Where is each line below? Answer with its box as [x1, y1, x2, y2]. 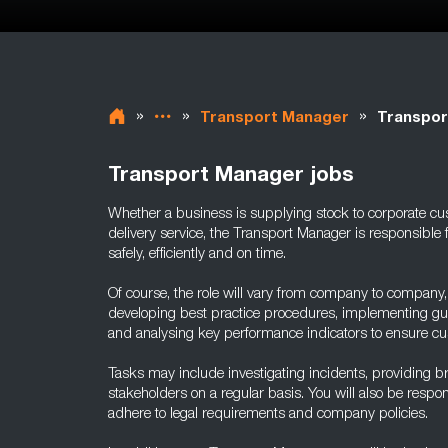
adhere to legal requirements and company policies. [108, 407, 428, 422]
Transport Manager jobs [108, 166, 354, 187]
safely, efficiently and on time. [108, 247, 286, 262]
